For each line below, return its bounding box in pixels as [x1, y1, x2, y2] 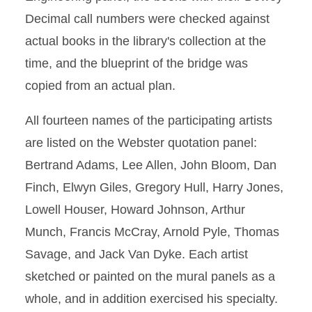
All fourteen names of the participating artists [25, 114, 272, 127]
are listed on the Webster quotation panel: [25, 136, 257, 150]
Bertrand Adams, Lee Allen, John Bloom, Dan [25, 158, 276, 172]
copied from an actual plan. [25, 79, 175, 93]
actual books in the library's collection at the [25, 34, 266, 48]
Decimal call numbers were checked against [25, 12, 270, 26]
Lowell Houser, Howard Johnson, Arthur [25, 203, 245, 217]
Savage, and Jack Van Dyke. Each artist [25, 247, 248, 261]
